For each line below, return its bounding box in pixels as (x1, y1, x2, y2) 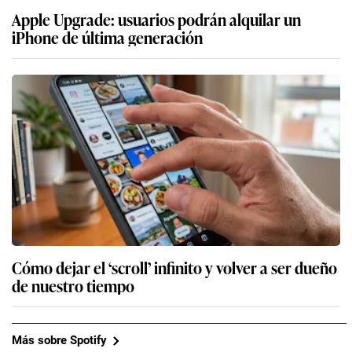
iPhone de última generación (12, 24, 203, 49)
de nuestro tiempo (12, 273, 134, 297)
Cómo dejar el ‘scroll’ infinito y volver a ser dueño (12, 255, 337, 279)
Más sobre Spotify (12, 333, 107, 348)
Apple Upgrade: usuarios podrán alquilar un (12, 6, 301, 31)
